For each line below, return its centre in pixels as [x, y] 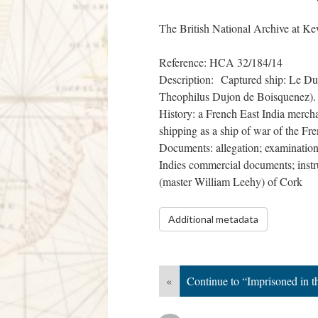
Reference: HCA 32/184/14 [221, 62]
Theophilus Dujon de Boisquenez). [237, 96]
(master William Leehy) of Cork [231, 181]
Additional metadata [213, 219]
